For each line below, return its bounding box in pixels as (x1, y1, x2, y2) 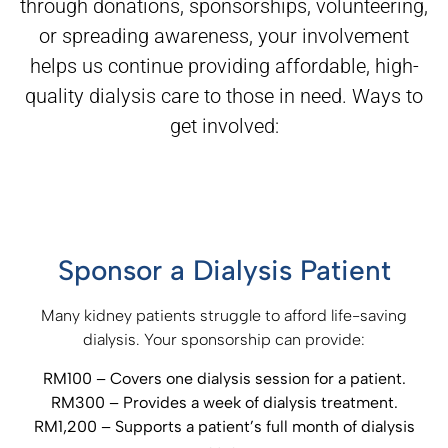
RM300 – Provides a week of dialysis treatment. (50, 392, 398, 412)
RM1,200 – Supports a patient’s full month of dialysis (33, 416, 415, 436)
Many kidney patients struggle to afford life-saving (41, 306, 407, 326)
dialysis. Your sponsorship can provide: (83, 330, 365, 350)
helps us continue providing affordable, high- (29, 53, 419, 78)
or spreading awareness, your (39, 23, 302, 48)
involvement (302, 23, 409, 48)
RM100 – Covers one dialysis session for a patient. (42, 368, 406, 388)
